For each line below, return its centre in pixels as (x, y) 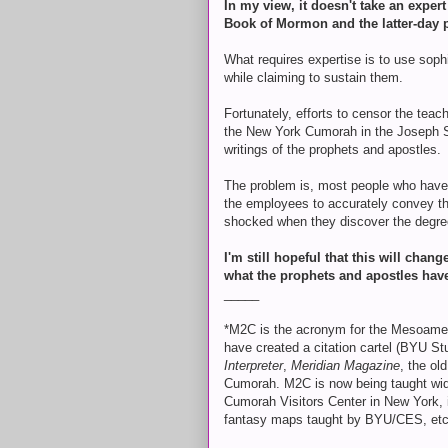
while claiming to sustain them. (313, 77)
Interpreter (253, 365)
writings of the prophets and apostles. (332, 149)
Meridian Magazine (345, 365)
